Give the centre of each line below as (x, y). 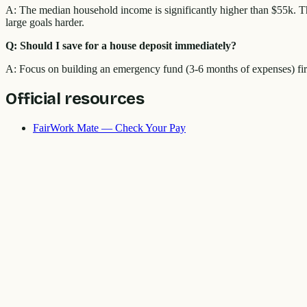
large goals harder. (45, 23)
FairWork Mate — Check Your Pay (109, 127)
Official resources (75, 99)
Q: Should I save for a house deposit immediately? (121, 46)
